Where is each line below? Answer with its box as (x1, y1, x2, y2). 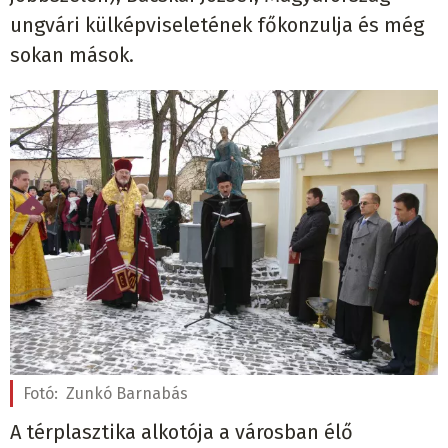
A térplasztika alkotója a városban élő (10, 420, 353, 445)
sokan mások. (10, 43, 134, 68)
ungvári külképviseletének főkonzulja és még (10, 13, 424, 38)
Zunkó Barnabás (66, 384, 188, 404)
